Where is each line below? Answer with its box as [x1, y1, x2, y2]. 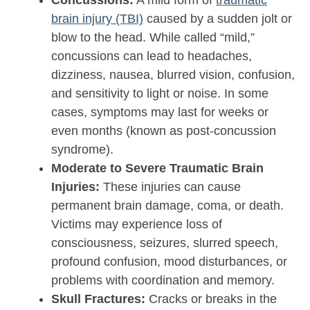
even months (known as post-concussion [51, 124, 276, 138]
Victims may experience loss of [51, 217, 222, 232]
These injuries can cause [100, 180, 241, 194]
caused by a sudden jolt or [143, 12, 292, 26]
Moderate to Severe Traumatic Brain [51, 161, 264, 176]
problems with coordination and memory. [51, 273, 275, 288]
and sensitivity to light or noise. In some [51, 86, 268, 101]
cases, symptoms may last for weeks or [51, 105, 268, 120]
